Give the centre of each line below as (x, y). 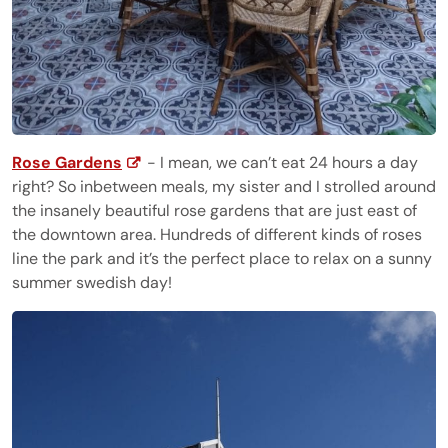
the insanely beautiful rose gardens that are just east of (214, 210)
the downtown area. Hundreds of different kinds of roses (217, 234)
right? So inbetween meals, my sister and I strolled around (224, 186)
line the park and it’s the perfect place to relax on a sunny (222, 258)
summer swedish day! (92, 282)
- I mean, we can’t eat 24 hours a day (280, 162)
